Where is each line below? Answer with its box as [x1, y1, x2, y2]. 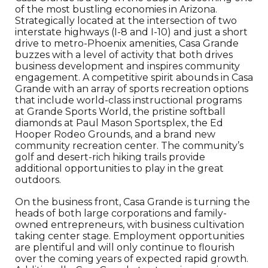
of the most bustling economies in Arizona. [15, 4, 217, 15]
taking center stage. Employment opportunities [15, 230, 244, 242]
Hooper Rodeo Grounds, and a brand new [15, 129, 215, 140]
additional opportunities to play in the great [15, 163, 224, 174]
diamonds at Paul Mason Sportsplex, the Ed [15, 117, 223, 129]
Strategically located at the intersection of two [15, 15, 237, 26]
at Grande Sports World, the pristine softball [15, 106, 226, 117]
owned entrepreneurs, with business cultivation [15, 219, 244, 230]
